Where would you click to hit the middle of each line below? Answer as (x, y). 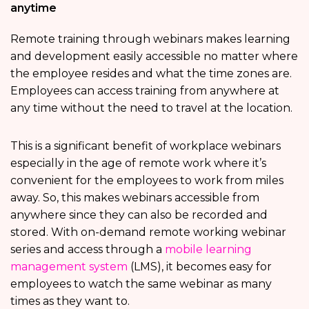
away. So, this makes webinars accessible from (135, 198)
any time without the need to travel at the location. (153, 108)
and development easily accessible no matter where (154, 57)
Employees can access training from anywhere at (145, 91)
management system (69, 267)
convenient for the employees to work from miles (147, 181)
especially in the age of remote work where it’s (138, 163)
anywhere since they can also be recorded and (139, 215)
